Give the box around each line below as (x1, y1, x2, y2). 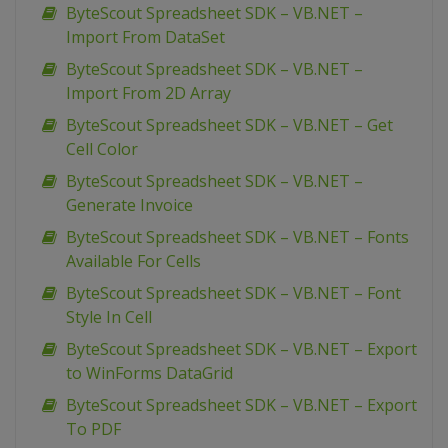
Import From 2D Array (66, 82, 231, 105)
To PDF (66, 418, 121, 441)
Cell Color (66, 138, 138, 161)
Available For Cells (66, 250, 201, 273)
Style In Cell (66, 306, 152, 329)
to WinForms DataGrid (66, 362, 233, 385)
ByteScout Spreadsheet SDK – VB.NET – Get (66, 114, 393, 137)
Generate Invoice (66, 194, 193, 217)
